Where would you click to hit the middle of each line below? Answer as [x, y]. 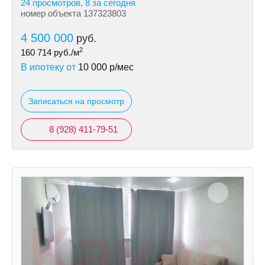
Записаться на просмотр [76, 101]
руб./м [65, 52]
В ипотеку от [49, 67]
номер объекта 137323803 [73, 13]
